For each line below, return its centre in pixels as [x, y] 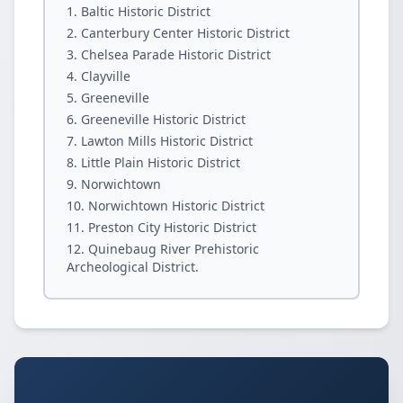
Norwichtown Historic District [176, 206]
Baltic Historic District [146, 11]
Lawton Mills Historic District [167, 141]
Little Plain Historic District [161, 162]
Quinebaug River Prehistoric [174, 249]
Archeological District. [133, 267]
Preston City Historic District [172, 227]
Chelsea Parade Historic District [176, 54]
